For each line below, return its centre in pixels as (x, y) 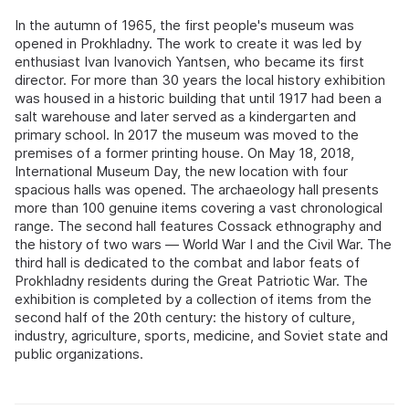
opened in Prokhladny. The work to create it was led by (188, 43)
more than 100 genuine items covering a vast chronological (199, 208)
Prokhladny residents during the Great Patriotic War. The (191, 281)
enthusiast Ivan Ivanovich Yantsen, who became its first (189, 62)
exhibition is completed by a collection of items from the (193, 299)
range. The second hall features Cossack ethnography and (198, 226)
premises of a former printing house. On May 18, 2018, (184, 153)
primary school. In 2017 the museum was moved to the (187, 135)
